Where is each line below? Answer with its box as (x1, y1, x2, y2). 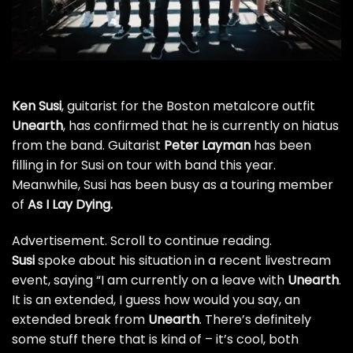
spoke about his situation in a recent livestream (38, 251, 331, 269)
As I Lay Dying (28, 195, 110, 214)
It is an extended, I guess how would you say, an (12, 290, 300, 309)
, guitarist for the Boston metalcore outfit (61, 97, 315, 116)
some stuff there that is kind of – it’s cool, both (12, 329, 299, 348)
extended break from (12, 310, 148, 329)
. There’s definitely (199, 310, 311, 329)
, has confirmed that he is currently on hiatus (63, 117, 339, 136)
